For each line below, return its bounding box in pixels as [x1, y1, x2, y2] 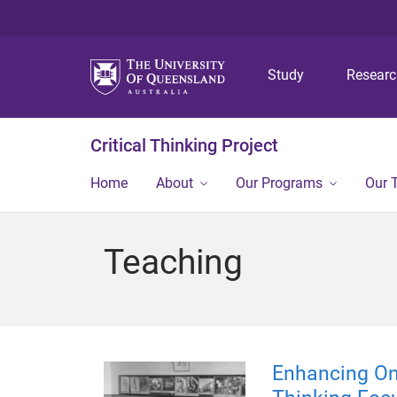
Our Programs [236, 175, 323, 191]
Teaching [104, 242, 243, 283]
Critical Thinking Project [90, 135, 278, 156]
